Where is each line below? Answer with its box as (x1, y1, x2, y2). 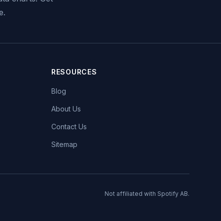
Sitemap (51, 140, 77, 148)
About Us (51, 105, 81, 113)
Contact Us (51, 122, 87, 131)
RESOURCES (51, 68, 97, 76)
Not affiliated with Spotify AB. (105, 190, 189, 197)
